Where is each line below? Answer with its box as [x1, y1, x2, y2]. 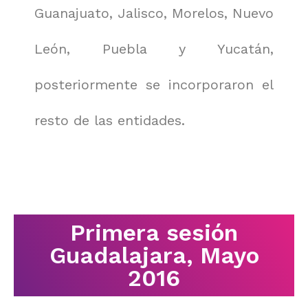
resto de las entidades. [34, 112, 185, 129]
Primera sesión [70, 219, 238, 246]
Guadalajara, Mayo [49, 242, 259, 269]
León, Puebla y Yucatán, [34, 41, 274, 57]
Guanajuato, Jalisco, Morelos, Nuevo [34, 5, 274, 21]
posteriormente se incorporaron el [34, 76, 274, 93]
